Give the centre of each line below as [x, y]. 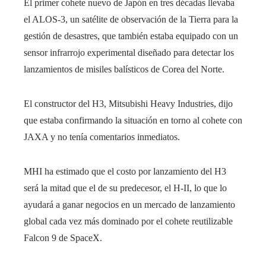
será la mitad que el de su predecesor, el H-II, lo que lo [125, 188]
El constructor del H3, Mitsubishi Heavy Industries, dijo [128, 103]
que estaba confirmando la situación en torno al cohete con [133, 120]
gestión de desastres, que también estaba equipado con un [131, 36]
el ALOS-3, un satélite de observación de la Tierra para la [131, 19]
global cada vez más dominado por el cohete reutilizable [128, 221]
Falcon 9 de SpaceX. [63, 237]
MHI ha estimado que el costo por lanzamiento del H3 [125, 171]
